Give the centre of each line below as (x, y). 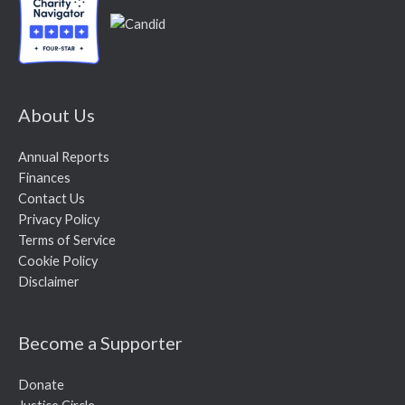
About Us (57, 114)
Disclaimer (49, 281)
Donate (41, 384)
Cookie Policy (58, 260)
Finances (44, 177)
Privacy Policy (59, 219)
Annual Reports (64, 156)
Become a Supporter (100, 342)
